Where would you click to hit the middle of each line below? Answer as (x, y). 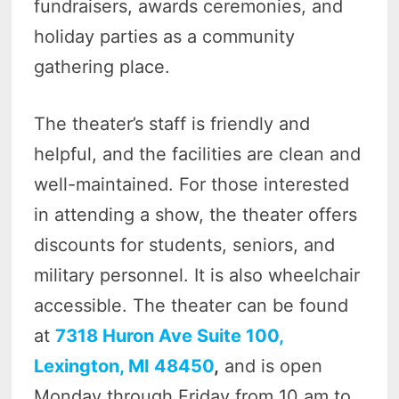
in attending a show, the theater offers (196, 215)
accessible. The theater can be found (191, 306)
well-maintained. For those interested (192, 185)
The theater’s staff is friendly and (172, 124)
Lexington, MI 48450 (124, 366)
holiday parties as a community (165, 37)
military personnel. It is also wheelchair (197, 276)
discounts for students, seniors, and (185, 245)
